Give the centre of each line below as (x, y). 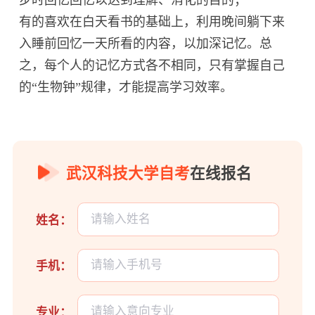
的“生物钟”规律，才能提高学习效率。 (126, 87)
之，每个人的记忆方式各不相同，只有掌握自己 (152, 65)
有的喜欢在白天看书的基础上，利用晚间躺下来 (152, 21)
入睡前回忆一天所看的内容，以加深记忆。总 (146, 43)
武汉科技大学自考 (128, 174)
